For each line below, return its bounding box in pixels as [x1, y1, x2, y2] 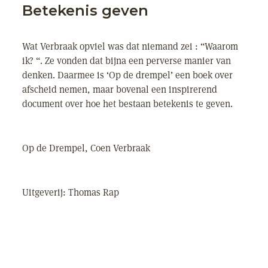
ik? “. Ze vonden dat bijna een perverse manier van [22, 54, 231, 67]
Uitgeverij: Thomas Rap [22, 186, 119, 199]
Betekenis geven [22, 2, 148, 19]
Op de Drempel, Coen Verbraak [22, 142, 150, 154]
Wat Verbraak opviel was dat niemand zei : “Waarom [22, 40, 238, 53]
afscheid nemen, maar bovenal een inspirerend [22, 83, 217, 96]
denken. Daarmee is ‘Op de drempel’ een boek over [22, 69, 233, 81]
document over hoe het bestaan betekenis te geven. [22, 98, 233, 110]
